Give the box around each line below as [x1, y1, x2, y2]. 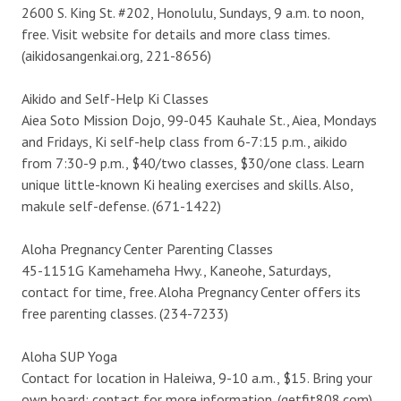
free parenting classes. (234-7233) [21, 303, 228, 322]
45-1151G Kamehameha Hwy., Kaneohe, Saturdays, [21, 260, 330, 279]
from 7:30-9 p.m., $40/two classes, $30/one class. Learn [21, 153, 364, 172]
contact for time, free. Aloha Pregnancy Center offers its [21, 282, 361, 301]
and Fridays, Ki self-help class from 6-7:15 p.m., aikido [21, 132, 347, 150]
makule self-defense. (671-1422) [21, 196, 221, 215]
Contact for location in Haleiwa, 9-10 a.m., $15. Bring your [21, 368, 372, 387]
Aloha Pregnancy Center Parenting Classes [21, 239, 273, 258]
